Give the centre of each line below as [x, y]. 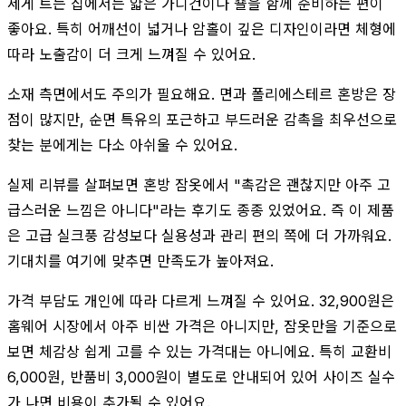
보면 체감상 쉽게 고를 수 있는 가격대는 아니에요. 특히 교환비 [199, 351]
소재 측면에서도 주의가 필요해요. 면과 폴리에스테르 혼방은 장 [202, 94]
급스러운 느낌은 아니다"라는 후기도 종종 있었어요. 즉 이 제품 [201, 210]
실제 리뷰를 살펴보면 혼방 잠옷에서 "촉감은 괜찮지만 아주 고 [199, 184]
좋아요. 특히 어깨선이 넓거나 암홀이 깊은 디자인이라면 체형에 [202, 29]
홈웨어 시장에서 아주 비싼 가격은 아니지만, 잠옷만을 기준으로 [202, 326]
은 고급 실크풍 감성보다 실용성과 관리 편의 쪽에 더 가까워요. [199, 235]
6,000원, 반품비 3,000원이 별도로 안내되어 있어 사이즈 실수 [201, 377]
